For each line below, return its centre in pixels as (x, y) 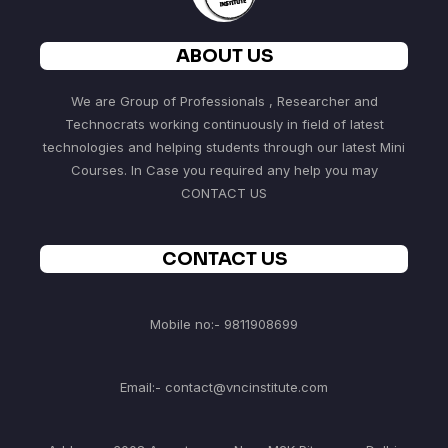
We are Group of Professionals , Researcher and (224, 101)
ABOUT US (224, 56)
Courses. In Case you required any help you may (224, 170)
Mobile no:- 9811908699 (224, 324)
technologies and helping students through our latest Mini (224, 147)
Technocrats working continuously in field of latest (224, 124)
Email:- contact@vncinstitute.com (224, 387)
